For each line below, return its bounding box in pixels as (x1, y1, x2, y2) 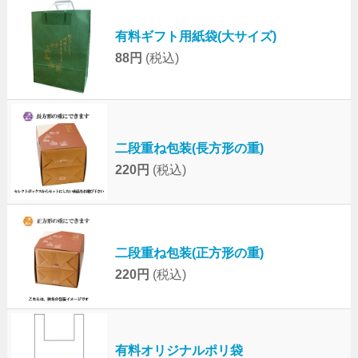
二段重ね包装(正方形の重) (114, 245, 264, 260)
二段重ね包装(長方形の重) (114, 141, 264, 155)
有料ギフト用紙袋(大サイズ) (114, 29, 276, 43)
